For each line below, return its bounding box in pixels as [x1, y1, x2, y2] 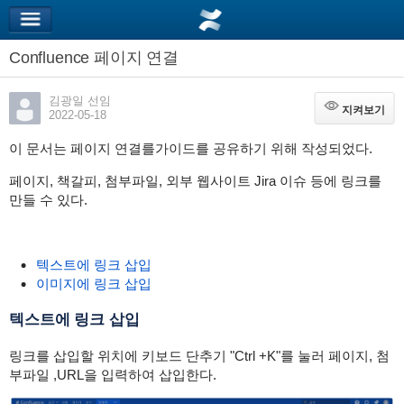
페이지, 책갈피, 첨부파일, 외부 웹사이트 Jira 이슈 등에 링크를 [8, 173, 381, 188]
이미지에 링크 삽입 [35, 276, 151, 291]
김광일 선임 [48, 94, 111, 107]
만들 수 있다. [8, 192, 87, 207]
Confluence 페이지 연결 [94, 49, 179, 67]
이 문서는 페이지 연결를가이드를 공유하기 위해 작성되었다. [8, 141, 372, 156]
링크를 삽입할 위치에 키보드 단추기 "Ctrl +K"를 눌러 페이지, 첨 [8, 348, 390, 363]
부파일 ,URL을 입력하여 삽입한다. [8, 367, 216, 382]
